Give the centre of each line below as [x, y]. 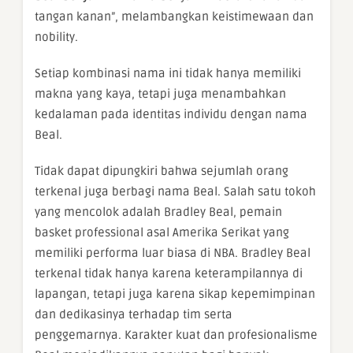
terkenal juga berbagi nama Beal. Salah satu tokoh [175, 192]
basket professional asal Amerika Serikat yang [162, 233]
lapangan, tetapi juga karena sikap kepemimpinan [175, 294]
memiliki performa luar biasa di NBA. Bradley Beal [173, 253]
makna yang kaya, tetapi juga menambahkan [160, 94]
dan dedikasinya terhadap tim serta [134, 315]
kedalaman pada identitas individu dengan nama [171, 115]
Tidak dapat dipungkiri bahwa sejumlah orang [162, 171]
